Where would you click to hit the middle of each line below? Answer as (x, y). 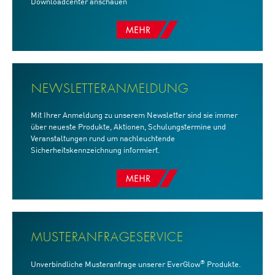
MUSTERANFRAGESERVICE (107, 238)
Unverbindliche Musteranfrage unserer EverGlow (115, 265)
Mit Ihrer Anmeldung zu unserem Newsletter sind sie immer (134, 116)
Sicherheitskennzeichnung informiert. (95, 151)
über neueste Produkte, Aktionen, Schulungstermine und (128, 127)
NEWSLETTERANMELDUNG (110, 89)
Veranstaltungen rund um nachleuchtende (103, 139)
